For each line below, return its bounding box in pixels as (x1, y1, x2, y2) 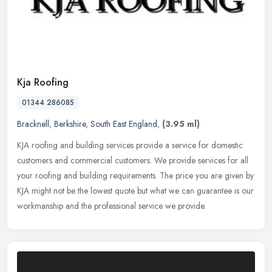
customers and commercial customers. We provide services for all (17, 154, 248, 166)
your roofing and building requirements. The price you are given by (17, 169, 254, 182)
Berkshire (54, 117, 86, 130)
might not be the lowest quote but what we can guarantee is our (32, 184, 254, 197)
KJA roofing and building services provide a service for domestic (17, 138, 243, 151)
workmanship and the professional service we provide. (17, 199, 206, 212)
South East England (90, 117, 157, 130)
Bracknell (17, 117, 49, 130)
